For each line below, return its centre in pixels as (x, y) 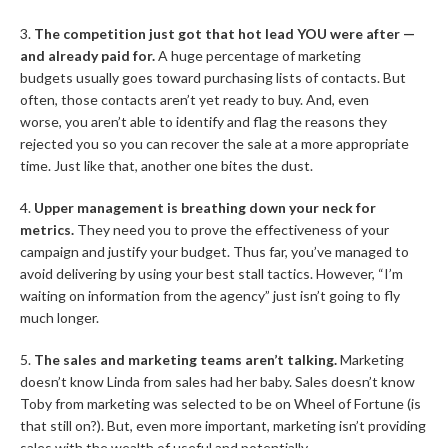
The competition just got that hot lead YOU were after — (224, 33)
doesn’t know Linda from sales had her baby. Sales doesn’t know (217, 381)
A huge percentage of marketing (258, 55)
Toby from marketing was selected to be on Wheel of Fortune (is (220, 403)
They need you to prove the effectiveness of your (231, 229)
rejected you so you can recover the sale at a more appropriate (214, 143)
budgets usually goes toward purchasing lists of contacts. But (213, 77)
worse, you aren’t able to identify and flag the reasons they (203, 121)
